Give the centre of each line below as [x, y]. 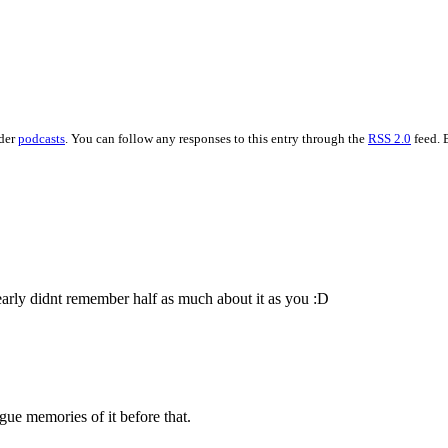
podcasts [41, 138]
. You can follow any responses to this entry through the [216, 138]
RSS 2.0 [389, 138]
